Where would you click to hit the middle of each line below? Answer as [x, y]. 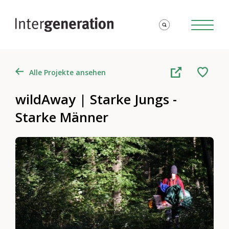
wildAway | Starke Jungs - [96, 100]
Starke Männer [62, 118]
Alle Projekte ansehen [67, 72]
